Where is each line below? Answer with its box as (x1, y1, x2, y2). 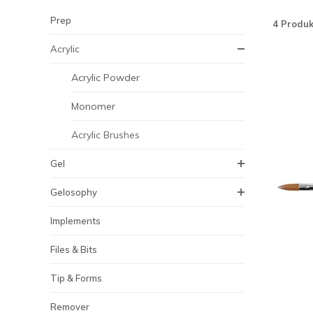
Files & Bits (50, 244, 97, 255)
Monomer (71, 100, 115, 112)
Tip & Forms (50, 272, 102, 284)
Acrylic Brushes (71, 129, 140, 141)
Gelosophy (50, 187, 97, 198)
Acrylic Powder (71, 71, 140, 84)
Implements (50, 215, 101, 226)
